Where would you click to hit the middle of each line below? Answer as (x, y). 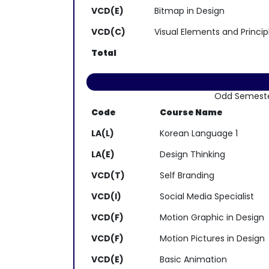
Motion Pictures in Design (212, 238)
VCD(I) (106, 196)
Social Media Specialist (207, 196)
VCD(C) (108, 32)
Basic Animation (193, 259)
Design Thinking (192, 154)
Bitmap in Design (189, 11)
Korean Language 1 (199, 133)
